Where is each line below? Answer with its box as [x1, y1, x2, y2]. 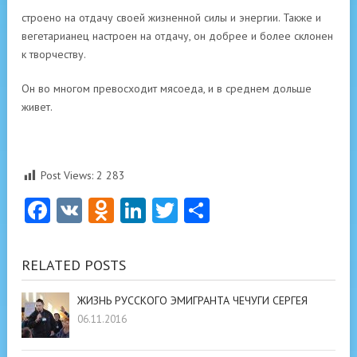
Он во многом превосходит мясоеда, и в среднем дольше [22, 81, 312, 96]
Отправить [210, 194, 328, 227]
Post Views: [41, 168, 93, 182]
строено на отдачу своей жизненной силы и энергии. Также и [22, 10, 321, 25]
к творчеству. [22, 47, 86, 61]
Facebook [50, 194, 155, 227]
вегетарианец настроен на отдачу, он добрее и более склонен [22, 29, 333, 43]
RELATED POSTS [22, 256, 126, 274]
